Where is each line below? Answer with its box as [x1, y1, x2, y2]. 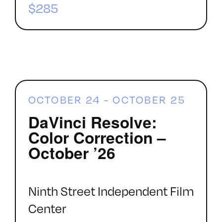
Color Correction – [28, 125, 166, 149]
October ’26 [28, 141, 115, 164]
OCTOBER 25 [112, 93, 186, 107]
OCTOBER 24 [28, 93, 101, 107]
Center [28, 200, 66, 216]
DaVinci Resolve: [28, 110, 157, 133]
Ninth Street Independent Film [28, 183, 194, 199]
